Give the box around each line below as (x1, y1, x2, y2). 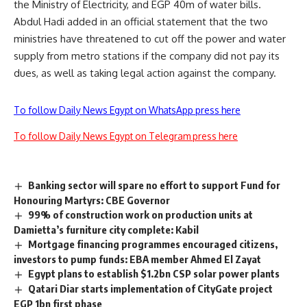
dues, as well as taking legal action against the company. (14, 66, 276, 80)
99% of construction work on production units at (28, 208, 254, 221)
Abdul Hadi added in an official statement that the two (14, 15, 268, 29)
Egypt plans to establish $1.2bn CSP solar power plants (28, 267, 280, 280)
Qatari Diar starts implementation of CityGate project (28, 282, 273, 295)
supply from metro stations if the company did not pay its (14, 49, 280, 63)
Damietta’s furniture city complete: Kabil (14, 223, 199, 236)
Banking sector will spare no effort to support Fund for (28, 179, 281, 192)
